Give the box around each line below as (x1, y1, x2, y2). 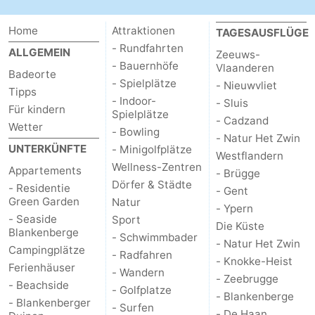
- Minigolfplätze (112, 143, 193, 157)
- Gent (215, 184, 248, 198)
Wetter (8, 120, 43, 134)
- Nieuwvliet (215, 79, 277, 93)
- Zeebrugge (215, 272, 278, 286)
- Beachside (8, 278, 69, 292)
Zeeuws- (215, 48, 260, 62)
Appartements (8, 164, 82, 178)
